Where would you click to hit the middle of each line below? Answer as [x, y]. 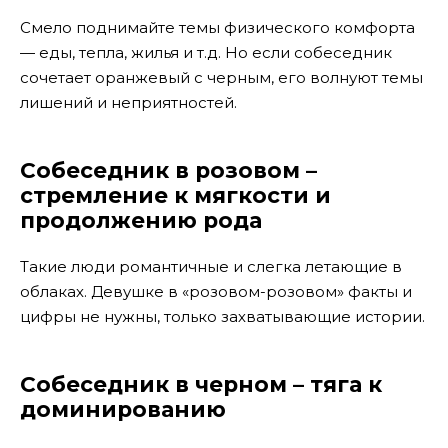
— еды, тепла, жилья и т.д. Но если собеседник [206, 52]
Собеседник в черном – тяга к [201, 384]
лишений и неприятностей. [128, 102]
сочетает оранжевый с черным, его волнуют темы [221, 77]
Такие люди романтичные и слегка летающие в [211, 267]
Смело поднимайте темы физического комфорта [217, 27]
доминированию [123, 409]
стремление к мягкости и [175, 194]
